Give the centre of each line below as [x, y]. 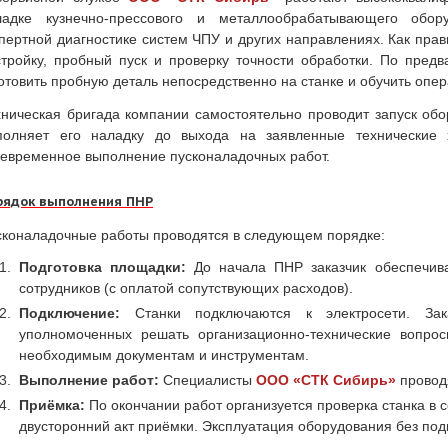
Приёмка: [52, 405]
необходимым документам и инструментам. [164, 355]
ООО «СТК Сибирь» [326, 380]
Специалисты [207, 380]
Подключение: [69, 313]
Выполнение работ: [89, 380]
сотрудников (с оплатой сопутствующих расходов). [186, 288]
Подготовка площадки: [103, 267]
